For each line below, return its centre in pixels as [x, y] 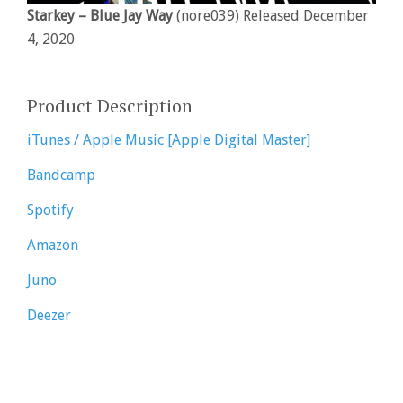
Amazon [53, 245]
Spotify [50, 210]
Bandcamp [61, 175]
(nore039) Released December [273, 15]
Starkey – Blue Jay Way [102, 15]
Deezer [49, 315]
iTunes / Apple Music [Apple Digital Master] [169, 139]
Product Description [110, 105]
